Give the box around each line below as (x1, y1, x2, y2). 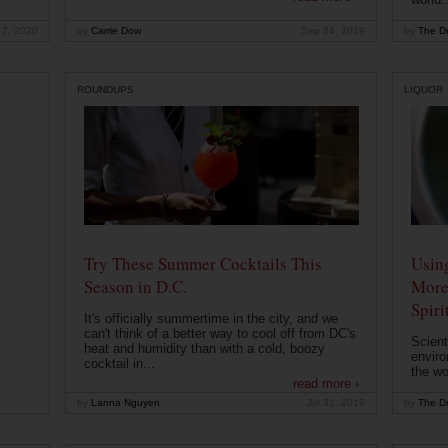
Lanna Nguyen (88, 397, 160, 409)
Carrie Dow (88, 25, 141, 37)
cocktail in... (83, 356, 155, 372)
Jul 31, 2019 (307, 397, 365, 409)
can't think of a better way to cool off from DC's (83, 326, 356, 342)
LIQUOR (404, 83, 443, 95)
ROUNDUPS (77, 83, 134, 95)
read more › (292, 376, 359, 392)
